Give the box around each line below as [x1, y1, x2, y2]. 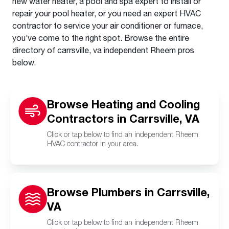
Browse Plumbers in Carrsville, [47, 186, 210, 199]
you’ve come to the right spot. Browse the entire [12, 33, 189, 42]
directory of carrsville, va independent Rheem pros [12, 45, 194, 55]
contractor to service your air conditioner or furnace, [12, 20, 203, 30]
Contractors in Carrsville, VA [47, 112, 199, 125]
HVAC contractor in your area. [47, 139, 138, 148]
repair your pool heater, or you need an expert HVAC [12, 8, 201, 18]
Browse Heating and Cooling [47, 98, 200, 111]
